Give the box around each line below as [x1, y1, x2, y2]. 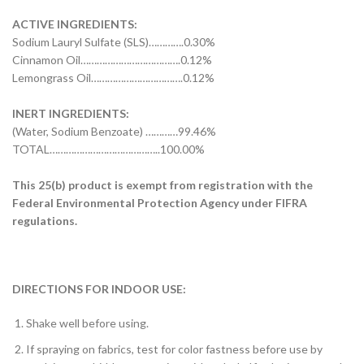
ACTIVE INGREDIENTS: [12, 17, 137, 31]
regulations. [12, 214, 77, 227]
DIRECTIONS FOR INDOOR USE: [12, 282, 186, 296]
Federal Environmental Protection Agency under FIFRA [12, 196, 307, 210]
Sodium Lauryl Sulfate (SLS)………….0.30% [12, 35, 215, 49]
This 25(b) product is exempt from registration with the [12, 178, 313, 192]
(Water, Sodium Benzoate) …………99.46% [12, 124, 216, 138]
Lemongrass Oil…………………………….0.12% [12, 71, 214, 84]
